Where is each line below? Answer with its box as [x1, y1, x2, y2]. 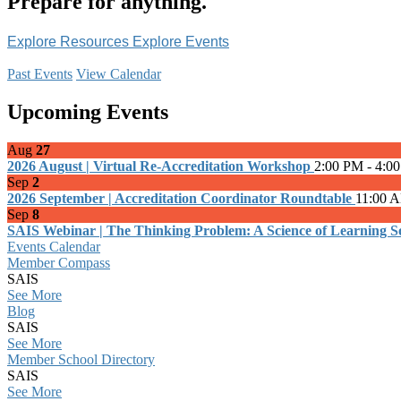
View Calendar [76, 65, 161, 81]
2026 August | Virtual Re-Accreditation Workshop [7, 158, 314, 174]
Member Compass [7, 254, 110, 270]
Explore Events [132, 33, 229, 49]
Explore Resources [7, 33, 132, 49]
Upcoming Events [7, 99, 168, 124]
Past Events [7, 65, 73, 81]
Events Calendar [7, 238, 100, 254]
